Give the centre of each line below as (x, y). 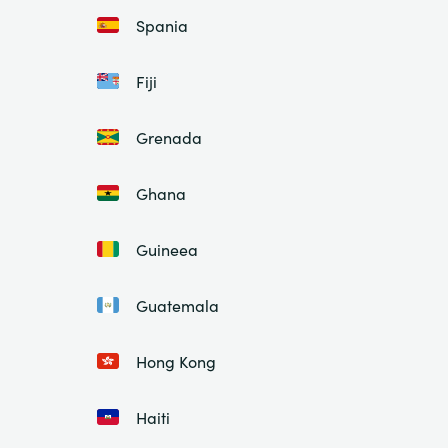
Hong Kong (176, 361)
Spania (162, 25)
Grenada (169, 137)
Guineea (167, 249)
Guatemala (177, 305)
